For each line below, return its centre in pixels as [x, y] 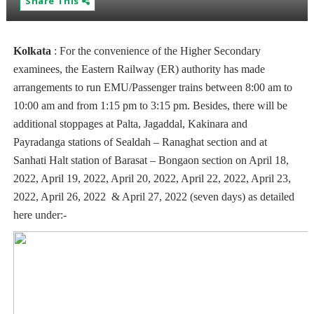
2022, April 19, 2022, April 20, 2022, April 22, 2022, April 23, [152, 178]
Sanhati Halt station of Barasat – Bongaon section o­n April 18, [151, 160]
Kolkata [33, 51]
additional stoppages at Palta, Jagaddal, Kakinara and [130, 124]
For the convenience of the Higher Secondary [160, 51]
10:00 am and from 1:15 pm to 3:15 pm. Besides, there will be [150, 105]
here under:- [40, 215]
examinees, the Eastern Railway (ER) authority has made [139, 69]
